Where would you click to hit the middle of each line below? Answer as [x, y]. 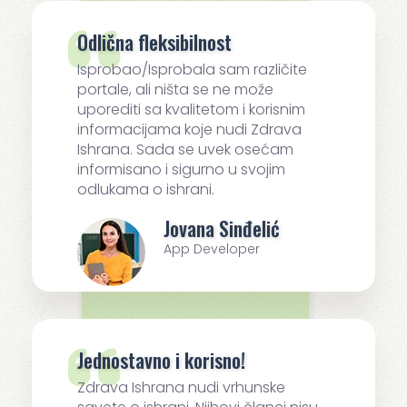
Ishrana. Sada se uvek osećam [185, 150]
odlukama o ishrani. [146, 190]
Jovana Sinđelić [222, 228]
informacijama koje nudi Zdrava [189, 130]
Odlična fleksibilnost [154, 42]
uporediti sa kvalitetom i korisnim [191, 110]
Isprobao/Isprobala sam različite [192, 70]
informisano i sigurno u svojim [181, 170]
